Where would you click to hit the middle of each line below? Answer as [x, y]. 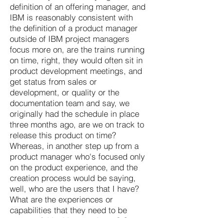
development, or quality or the [64, 92]
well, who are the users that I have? [74, 188]
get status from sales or [53, 81]
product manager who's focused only [77, 156]
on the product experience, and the [74, 167]
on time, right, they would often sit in [76, 60]
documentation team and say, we [70, 103]
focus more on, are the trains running [77, 49]
